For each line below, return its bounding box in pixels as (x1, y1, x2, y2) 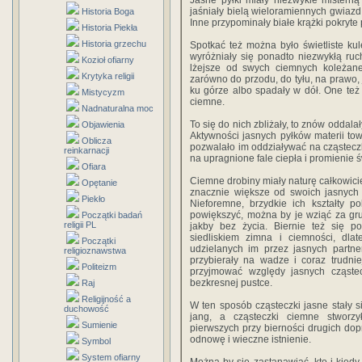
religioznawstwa (64, 246, 126, 255)
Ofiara (82, 162, 106, 171)
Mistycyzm (82, 87, 124, 97)
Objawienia (82, 120, 124, 129)
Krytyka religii (82, 71, 134, 81)
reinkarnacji (64, 145, 109, 155)
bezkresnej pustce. (190, 277, 272, 288)
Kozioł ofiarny (82, 55, 134, 65)
